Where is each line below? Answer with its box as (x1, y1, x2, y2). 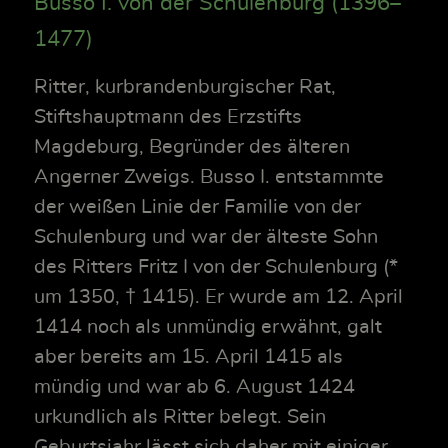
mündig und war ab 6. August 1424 (34, 376, 355, 397)
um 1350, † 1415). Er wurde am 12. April (34, 286, 403, 307)
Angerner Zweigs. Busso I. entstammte (34, 166, 384, 187)
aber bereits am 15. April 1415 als (34, 346, 343, 367)
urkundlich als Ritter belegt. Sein (34, 406, 326, 427)
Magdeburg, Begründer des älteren (34, 136, 350, 157)
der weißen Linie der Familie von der (34, 196, 361, 217)
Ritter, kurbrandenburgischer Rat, (34, 76, 336, 97)
